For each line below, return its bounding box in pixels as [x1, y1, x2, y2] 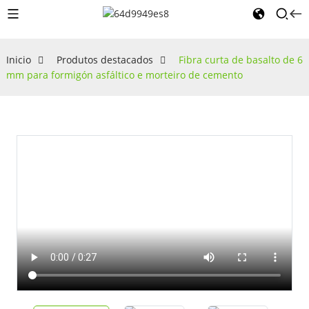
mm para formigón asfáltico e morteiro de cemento [6, 68, 243, 81]
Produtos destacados [56, 53, 153, 66]
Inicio [6, 53, 31, 66]
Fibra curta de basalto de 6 [178, 53, 303, 66]
